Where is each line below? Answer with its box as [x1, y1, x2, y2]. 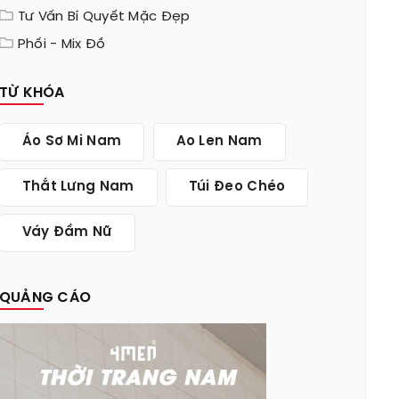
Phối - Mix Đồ [17, 37, 106, 52]
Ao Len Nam [175, 134, 263, 149]
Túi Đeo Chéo [188, 180, 286, 194]
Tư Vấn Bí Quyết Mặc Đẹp [17, 10, 191, 24]
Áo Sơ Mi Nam [21, 134, 122, 149]
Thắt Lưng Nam [21, 180, 134, 194]
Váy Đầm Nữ [21, 225, 112, 240]
